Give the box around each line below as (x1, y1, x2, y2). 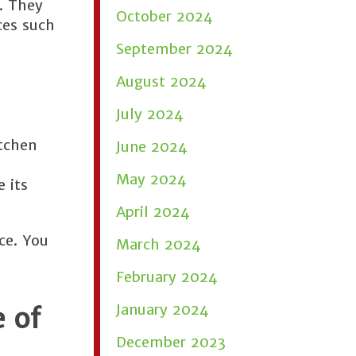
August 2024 (116, 72, 207, 91)
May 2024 (116, 170, 187, 188)
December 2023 (116, 333, 226, 351)
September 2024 (116, 40, 233, 58)
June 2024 (116, 137, 188, 156)
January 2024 (116, 300, 209, 319)
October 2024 (116, 7, 213, 25)
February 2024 (116, 268, 218, 286)
